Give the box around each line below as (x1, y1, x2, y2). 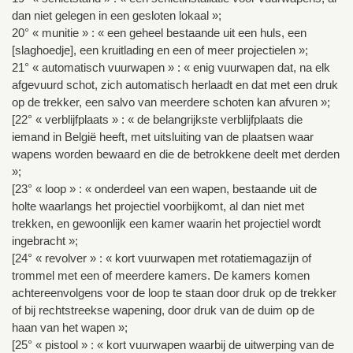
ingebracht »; (12, 234, 78, 248)
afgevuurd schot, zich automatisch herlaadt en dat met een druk (12, 78, 338, 92)
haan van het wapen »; (12, 321, 128, 335)
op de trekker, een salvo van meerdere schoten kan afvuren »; (12, 95, 330, 110)
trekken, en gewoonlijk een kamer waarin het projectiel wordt (12, 217, 321, 231)
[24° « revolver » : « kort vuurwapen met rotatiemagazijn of (12, 251, 311, 266)
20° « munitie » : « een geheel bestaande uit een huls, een (12, 26, 307, 40)
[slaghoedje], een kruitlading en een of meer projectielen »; (12, 43, 308, 58)
